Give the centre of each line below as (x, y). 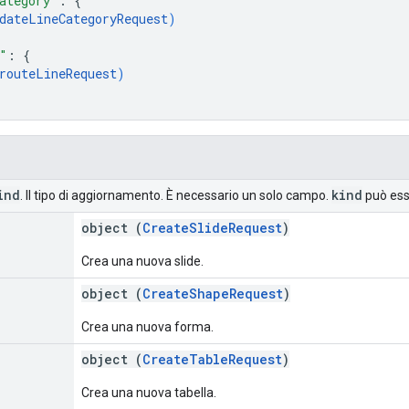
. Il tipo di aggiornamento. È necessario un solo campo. (176, 195)
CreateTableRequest (212, 359)
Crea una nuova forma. (147, 326)
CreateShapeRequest (213, 293)
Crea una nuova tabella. (149, 392)
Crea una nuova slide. (142, 261)
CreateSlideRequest (212, 227)
